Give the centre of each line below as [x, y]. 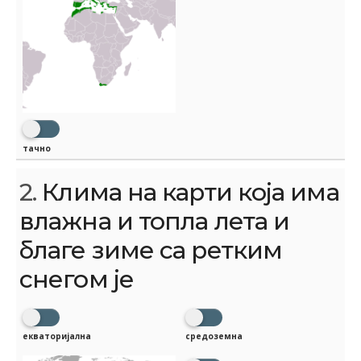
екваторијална [57, 336]
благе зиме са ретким [151, 250]
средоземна [214, 336]
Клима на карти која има [188, 192]
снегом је [77, 279]
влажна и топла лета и [155, 221]
